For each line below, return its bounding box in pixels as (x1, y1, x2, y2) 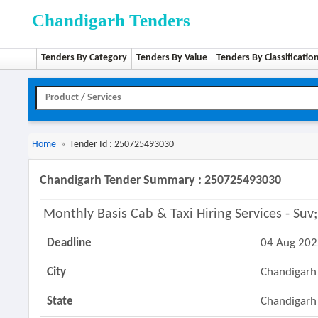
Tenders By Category (41, 53, 128, 63)
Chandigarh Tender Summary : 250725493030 (40, 174, 282, 187)
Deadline (47, 237, 92, 249)
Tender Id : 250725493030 (70, 139, 175, 150)
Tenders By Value (136, 53, 208, 63)
